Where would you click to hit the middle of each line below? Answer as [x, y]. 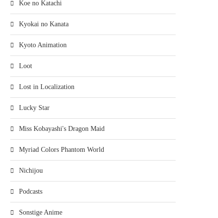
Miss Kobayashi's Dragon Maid [62, 129]
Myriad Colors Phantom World [62, 150]
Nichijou [31, 171]
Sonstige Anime [41, 212]
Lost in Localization [47, 87]
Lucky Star [34, 108]
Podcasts [31, 191]
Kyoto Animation [43, 45]
